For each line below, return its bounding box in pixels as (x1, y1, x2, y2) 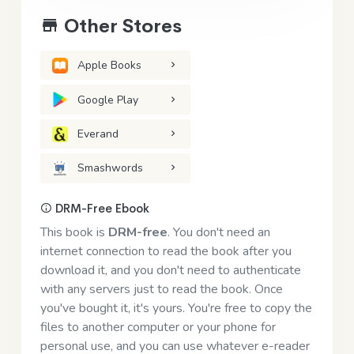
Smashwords (77, 160, 144, 176)
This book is (40, 223, 108, 241)
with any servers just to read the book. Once (40, 280, 283, 298)
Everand (77, 126, 119, 142)
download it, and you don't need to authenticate (40, 261, 301, 279)
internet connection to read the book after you (40, 242, 292, 260)
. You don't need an (168, 223, 270, 241)
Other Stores (59, 14, 182, 39)
